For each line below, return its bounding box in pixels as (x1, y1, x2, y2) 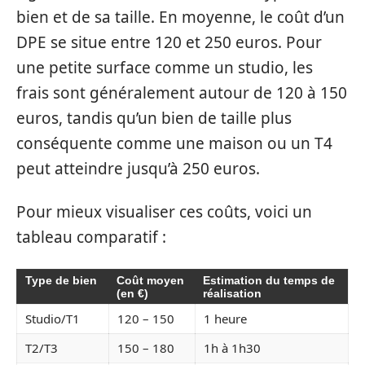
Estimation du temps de (203, 273, 335, 287)
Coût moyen (117, 273, 184, 287)
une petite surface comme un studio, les (16, 56, 313, 78)
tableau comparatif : (16, 226, 166, 248)
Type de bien (25, 273, 97, 287)
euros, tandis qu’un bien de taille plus (16, 107, 292, 129)
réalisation (203, 286, 262, 300)
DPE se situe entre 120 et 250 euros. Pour (16, 31, 322, 53)
